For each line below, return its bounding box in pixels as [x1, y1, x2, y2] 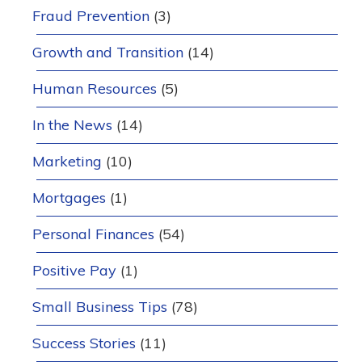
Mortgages [32, 188, 106, 207]
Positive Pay [32, 261, 116, 280]
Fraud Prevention [32, 6, 149, 25]
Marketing [32, 152, 102, 170]
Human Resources [32, 79, 157, 98]
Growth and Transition [32, 43, 183, 61]
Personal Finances [32, 225, 154, 243]
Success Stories [32, 334, 136, 352]
